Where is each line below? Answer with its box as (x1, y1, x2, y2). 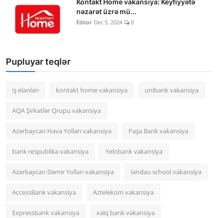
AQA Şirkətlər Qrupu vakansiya (12, 106, 101, 115)
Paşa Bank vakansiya (128, 127, 188, 136)
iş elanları (12, 86, 39, 95)
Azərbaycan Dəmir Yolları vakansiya (12, 167, 114, 177)
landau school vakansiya (131, 167, 201, 177)
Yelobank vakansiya (106, 147, 163, 156)
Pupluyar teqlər (6, 56, 71, 67)
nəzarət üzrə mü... (76, 7, 136, 16)
